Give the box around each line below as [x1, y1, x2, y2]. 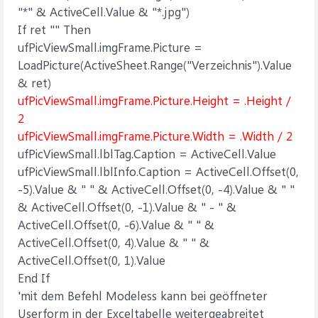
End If [18, 270, 50, 285]
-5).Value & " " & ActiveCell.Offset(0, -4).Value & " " [18, 181, 295, 197]
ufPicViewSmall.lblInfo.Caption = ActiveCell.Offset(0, [18, 163, 299, 179]
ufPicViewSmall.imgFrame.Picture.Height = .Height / [18, 92, 291, 108]
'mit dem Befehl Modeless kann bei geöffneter [18, 287, 268, 303]
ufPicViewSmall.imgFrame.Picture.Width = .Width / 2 [18, 128, 292, 143]
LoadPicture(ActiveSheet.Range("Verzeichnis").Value [18, 57, 292, 72]
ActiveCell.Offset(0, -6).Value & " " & [18, 216, 214, 232]
